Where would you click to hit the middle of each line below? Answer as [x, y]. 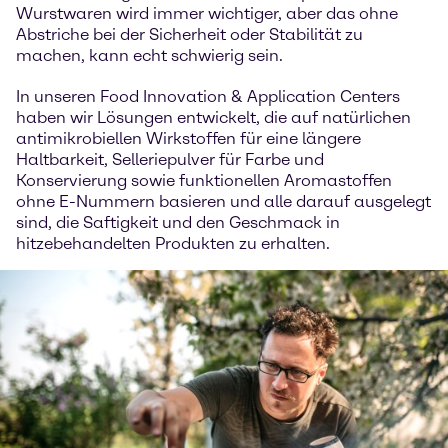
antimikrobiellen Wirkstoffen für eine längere [188, 139]
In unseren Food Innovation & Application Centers [208, 97]
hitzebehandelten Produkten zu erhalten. [173, 244]
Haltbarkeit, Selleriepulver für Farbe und [170, 160]
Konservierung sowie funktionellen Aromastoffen [204, 181]
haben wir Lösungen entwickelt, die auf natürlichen [213, 118]
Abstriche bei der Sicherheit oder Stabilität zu [189, 35]
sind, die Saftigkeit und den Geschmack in [178, 223]
